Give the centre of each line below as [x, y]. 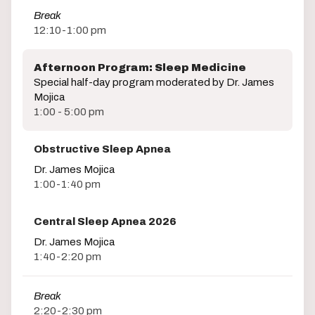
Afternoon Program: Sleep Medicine [140, 68]
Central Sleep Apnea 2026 [105, 222]
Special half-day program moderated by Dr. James [154, 83]
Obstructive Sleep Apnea [102, 149]
